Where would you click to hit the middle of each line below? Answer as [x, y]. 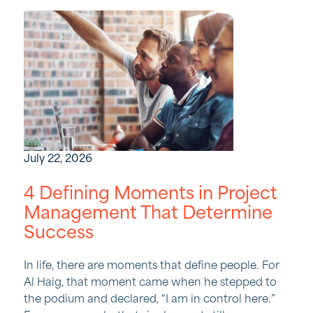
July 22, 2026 [58, 160]
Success [59, 234]
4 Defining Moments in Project [151, 195]
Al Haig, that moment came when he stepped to [150, 283]
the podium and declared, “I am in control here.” [150, 300]
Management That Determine [148, 214]
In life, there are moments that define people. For [152, 267]
